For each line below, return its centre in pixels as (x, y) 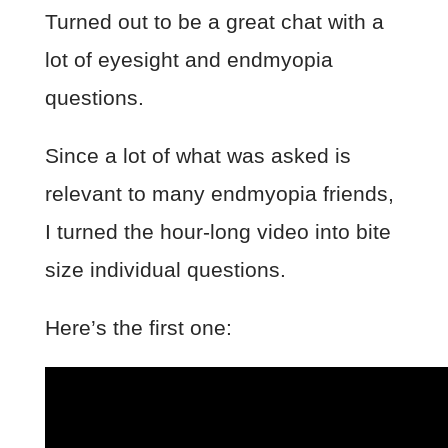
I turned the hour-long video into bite (217, 232)
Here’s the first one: (138, 328)
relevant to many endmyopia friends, (219, 194)
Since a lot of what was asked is (197, 156)
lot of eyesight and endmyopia (188, 60)
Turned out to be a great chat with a (214, 22)
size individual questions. (165, 270)
